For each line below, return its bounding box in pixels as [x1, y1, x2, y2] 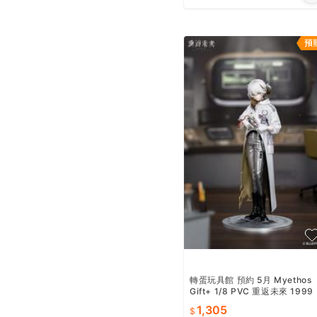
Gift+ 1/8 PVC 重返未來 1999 [190, 285, 313, 296]
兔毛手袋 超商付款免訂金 [190, 296, 291, 308]
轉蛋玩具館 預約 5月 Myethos [190, 274, 312, 285]
